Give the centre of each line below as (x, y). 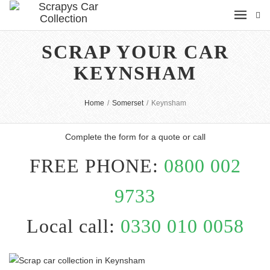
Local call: (73, 226)
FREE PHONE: (96, 166)
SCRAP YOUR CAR (135, 52)
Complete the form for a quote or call (135, 137)
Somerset (127, 103)
